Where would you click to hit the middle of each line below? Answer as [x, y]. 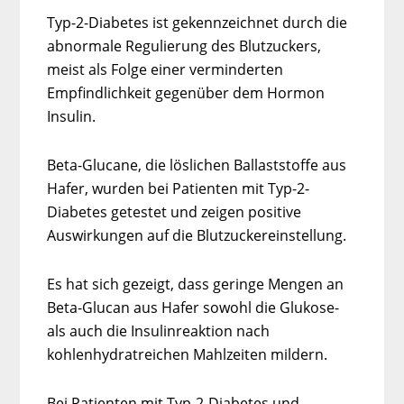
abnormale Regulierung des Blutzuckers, [184, 46]
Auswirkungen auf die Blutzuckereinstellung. [197, 235]
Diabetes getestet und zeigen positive [174, 211]
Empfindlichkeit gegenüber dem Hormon [186, 92]
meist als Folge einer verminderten [165, 69]
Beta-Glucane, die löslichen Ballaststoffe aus [197, 165]
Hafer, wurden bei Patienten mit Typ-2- [179, 188]
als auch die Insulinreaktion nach [159, 331]
